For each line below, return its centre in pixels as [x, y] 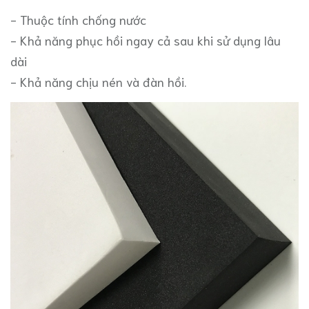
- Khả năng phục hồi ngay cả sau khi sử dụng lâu [146, 40]
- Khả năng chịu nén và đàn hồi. [98, 82]
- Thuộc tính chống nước [78, 20]
